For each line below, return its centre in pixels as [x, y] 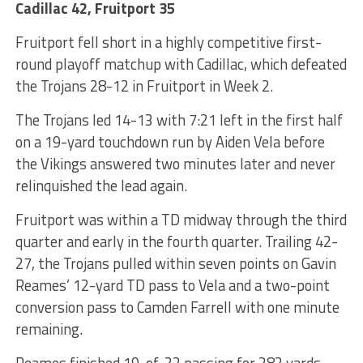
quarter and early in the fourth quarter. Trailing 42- [176, 241]
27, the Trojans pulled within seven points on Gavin [175, 263]
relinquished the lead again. [101, 185]
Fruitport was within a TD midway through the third [181, 219]
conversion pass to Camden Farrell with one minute [177, 307]
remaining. [49, 329]
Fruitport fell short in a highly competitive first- [168, 42]
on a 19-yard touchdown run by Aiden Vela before [170, 141]
